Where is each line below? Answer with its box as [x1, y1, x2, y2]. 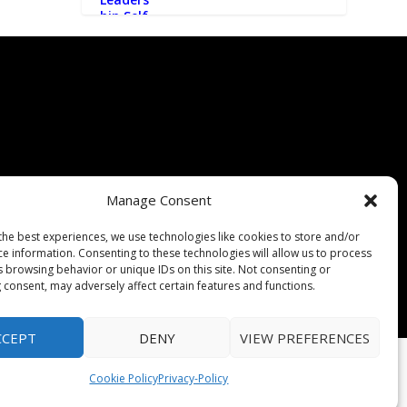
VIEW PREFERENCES [239, 328, 370, 347]
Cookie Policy [89, 371, 159, 387]
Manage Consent [105, 191, 212, 210]
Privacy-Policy [158, 371, 229, 387]
